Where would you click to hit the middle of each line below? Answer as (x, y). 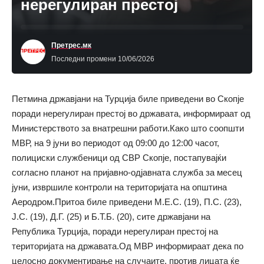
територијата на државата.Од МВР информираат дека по (128, 246)
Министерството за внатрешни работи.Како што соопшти (128, 128)
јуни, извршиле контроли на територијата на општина (119, 187)
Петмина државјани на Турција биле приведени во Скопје (128, 98)
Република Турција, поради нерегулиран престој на (115, 231)
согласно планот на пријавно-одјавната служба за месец (127, 172)
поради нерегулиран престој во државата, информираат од (131, 113)
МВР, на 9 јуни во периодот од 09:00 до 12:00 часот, (115, 143)
